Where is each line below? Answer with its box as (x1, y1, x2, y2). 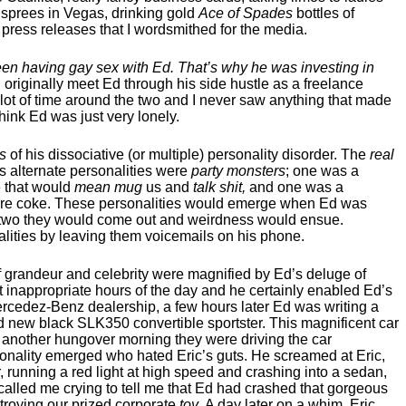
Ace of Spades (198, 5, 293, 21)
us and (142, 179, 193, 195)
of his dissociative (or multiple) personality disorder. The (6, 147, 370, 162)
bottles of (293, 5, 354, 21)
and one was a (246, 179, 343, 195)
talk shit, (193, 179, 246, 195)
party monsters (191, 163, 285, 179)
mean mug (74, 179, 142, 195)
